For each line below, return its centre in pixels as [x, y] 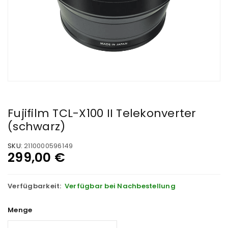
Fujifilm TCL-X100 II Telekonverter [102, 113]
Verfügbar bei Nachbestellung [120, 186]
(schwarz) [37, 126]
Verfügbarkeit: [35, 186]
